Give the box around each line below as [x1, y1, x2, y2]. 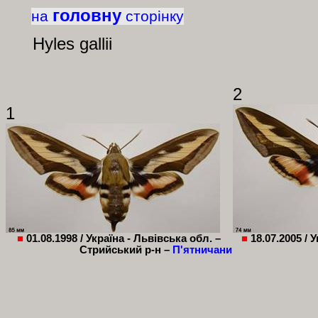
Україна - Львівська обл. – [86, 233, 221, 244]
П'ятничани [172, 244, 232, 256]
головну [52, 6, 121, 25]
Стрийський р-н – [79, 244, 172, 256]
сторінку [125, 8, 184, 25]
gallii [79, 34, 112, 53]
